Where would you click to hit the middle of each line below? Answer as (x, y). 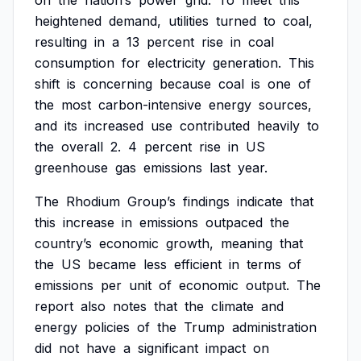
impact (226, 348)
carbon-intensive (150, 105)
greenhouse (71, 168)
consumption (75, 63)
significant (168, 348)
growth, (190, 243)
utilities (189, 21)
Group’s (151, 201)
